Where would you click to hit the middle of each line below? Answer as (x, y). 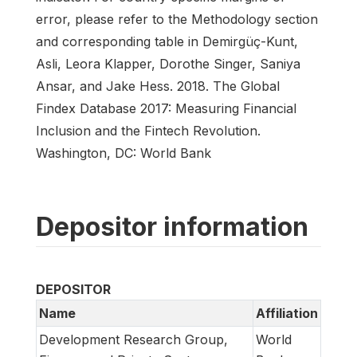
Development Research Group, (133, 340)
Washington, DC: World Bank (124, 153)
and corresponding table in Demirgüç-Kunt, (167, 42)
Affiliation (287, 314)
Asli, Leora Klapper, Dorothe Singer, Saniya (168, 64)
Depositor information (172, 227)
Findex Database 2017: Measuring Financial (166, 109)
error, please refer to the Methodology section (177, 20)
